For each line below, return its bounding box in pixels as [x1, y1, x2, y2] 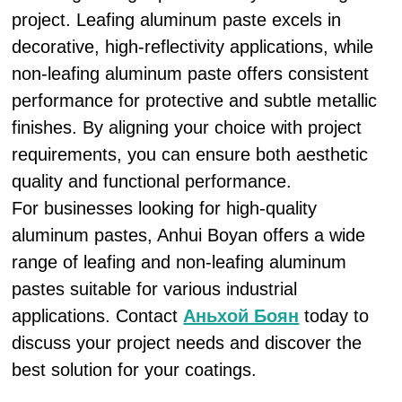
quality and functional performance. [12, 171, 293, 191]
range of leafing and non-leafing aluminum [12, 252, 347, 272]
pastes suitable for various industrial [12, 279, 298, 299]
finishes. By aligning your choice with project [12, 118, 363, 137]
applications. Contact [12, 306, 184, 326]
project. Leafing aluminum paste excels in [12, 10, 342, 30]
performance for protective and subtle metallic [12, 91, 378, 110]
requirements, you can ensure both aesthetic [12, 144, 369, 164]
